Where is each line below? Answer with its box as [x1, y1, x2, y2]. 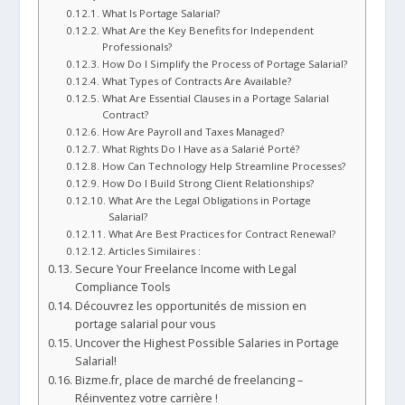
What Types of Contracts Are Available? [101, 74, 291, 89]
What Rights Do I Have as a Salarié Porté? [101, 142, 299, 156]
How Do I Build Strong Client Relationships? [101, 176, 314, 191]
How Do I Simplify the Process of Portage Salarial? [101, 57, 347, 71]
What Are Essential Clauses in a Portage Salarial [101, 91, 329, 106]
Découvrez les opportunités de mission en [74, 298, 306, 315]
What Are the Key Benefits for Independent [101, 24, 314, 38]
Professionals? [101, 40, 172, 54]
